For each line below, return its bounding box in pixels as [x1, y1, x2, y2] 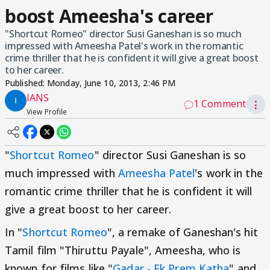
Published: [5, 77, 48, 89]
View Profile [27, 107, 67, 117]
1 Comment [193, 97, 246, 110]
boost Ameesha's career [5, 4, 213, 28]
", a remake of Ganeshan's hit [107, 225, 258, 239]
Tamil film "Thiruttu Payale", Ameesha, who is [5, 243, 241, 257]
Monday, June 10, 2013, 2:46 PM [47, 77, 176, 89]
